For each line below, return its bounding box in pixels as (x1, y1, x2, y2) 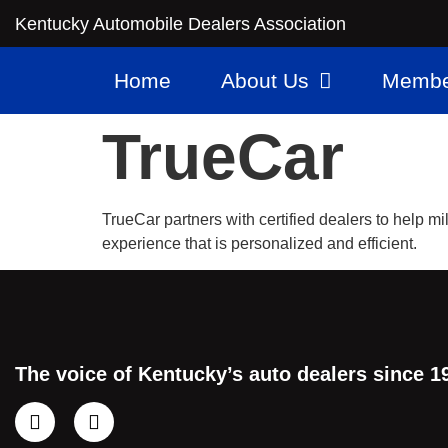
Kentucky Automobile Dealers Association (15, 13, 346, 34)
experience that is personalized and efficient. (102, 235, 417, 252)
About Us (221, 68, 309, 92)
